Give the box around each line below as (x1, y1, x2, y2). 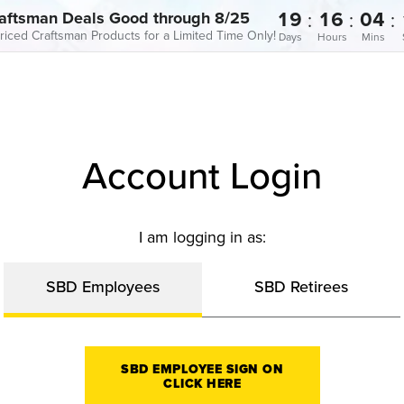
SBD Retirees (254, 275, 348, 298)
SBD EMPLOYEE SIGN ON (121, 360, 283, 379)
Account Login (82, 148, 322, 201)
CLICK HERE (163, 374, 241, 393)
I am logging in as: (138, 225, 266, 248)
